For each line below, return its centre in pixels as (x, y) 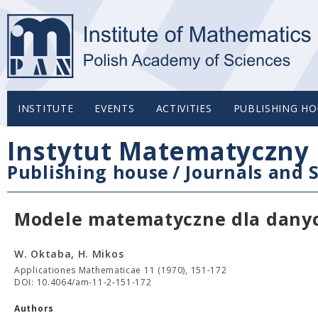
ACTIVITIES (184, 108)
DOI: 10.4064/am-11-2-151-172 (83, 282)
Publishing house (88, 172)
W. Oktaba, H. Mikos (69, 254)
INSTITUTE (46, 108)
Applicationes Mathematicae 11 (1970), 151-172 (121, 270)
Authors (34, 308)
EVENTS (115, 108)
